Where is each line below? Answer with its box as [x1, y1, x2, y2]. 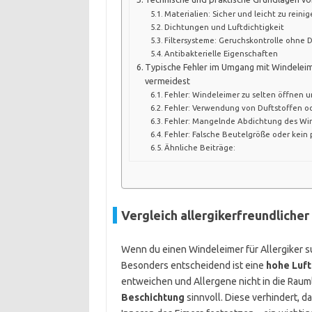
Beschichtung [120, 292, 185, 303]
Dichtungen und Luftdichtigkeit [164, 22, 285, 32]
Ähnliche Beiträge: [164, 143, 236, 153]
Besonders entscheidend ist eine [120, 260, 266, 271]
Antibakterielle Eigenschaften [164, 49, 279, 58]
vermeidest [145, 76, 191, 86]
